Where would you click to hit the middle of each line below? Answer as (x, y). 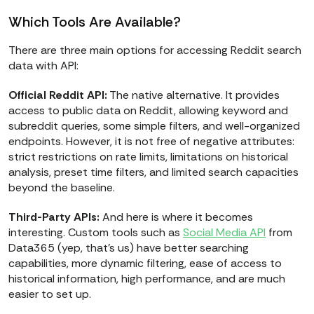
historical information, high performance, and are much (147, 279)
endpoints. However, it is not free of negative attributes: (151, 142)
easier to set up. (51, 294)
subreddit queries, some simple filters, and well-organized (154, 126)
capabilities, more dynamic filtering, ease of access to (145, 264)
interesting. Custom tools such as (96, 233)
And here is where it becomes (176, 217)
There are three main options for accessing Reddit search (155, 50)
